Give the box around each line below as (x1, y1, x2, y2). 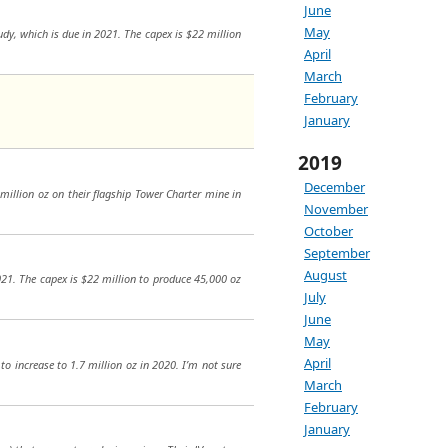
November (304, 200, 368, 218)
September (304, 244, 370, 262)
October (304, 222, 353, 240)
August (304, 266, 347, 284)
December (304, 178, 365, 196)
